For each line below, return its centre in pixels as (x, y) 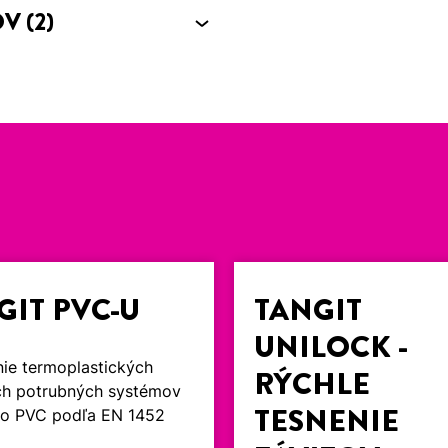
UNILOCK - (331, 347)
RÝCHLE (312, 384)
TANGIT (308, 310)
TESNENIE (327, 421)
